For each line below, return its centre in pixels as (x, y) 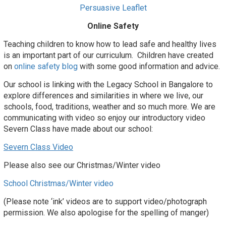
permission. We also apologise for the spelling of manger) (106, 213)
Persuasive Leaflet (113, 8)
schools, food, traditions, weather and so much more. (97, 107)
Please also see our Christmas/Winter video (84, 165)
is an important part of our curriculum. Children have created (108, 55)
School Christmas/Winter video (59, 184)
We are (203, 107)
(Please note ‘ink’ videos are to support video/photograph (105, 202)
